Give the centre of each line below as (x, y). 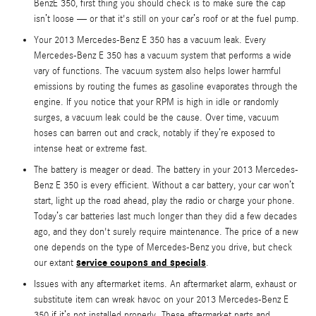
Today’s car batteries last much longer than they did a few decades (165, 216)
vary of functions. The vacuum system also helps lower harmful (157, 71)
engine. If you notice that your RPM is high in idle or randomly (156, 102)
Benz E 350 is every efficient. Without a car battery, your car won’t (164, 185)
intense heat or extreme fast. (91, 148)
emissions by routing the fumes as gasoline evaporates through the (166, 86)
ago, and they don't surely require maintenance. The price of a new (166, 232)
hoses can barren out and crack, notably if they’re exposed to (154, 133)
